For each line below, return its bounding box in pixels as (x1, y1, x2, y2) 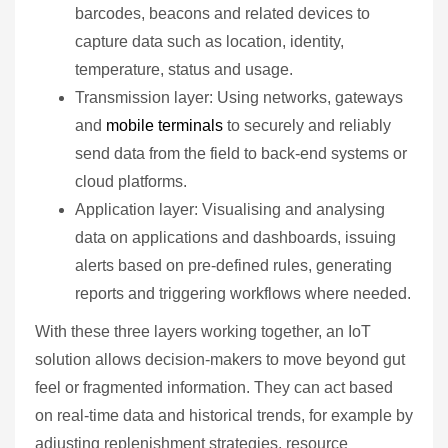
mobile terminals (106, 117, 223, 135)
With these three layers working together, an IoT (35, 323, 371, 341)
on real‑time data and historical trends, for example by (35, 407, 413, 425)
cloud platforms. (75, 173, 187, 191)
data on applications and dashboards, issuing (75, 229, 396, 247)
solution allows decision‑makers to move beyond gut (35, 351, 405, 369)
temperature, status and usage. (75, 61, 293, 79)
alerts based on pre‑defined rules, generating (75, 257, 392, 275)
